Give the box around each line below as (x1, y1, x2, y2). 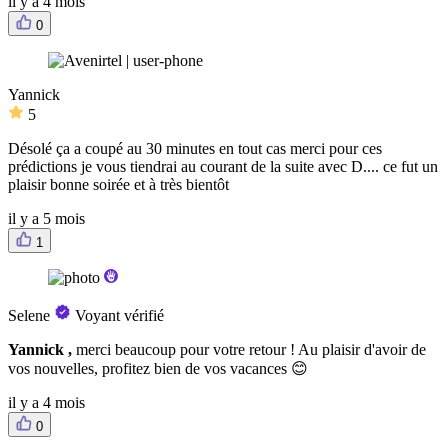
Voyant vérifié (75, 307, 164, 325)
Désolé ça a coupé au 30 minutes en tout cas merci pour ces (8, 140, 382, 158)
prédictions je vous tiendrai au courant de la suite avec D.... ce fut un (8, 158, 438, 176)
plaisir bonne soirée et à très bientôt (8, 176, 229, 194)
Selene (8, 307, 50, 325)
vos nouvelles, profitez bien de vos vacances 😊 (8, 360, 308, 378)
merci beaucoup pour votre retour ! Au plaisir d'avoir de (76, 341, 426, 359)
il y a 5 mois (8, 210, 85, 228)
